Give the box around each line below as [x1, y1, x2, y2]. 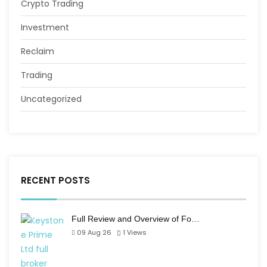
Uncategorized [21, 93, 82, 105]
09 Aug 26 [77, 228, 111, 237]
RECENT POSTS [21, 174, 90, 187]
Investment [21, 21, 69, 33]
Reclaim [21, 45, 54, 57]
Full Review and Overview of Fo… [72, 214, 200, 223]
